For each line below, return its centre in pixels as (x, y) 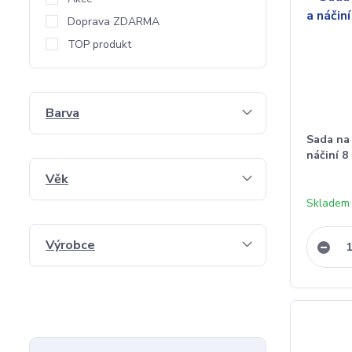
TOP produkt (99, 44)
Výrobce (70, 245)
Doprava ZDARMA (114, 22)
